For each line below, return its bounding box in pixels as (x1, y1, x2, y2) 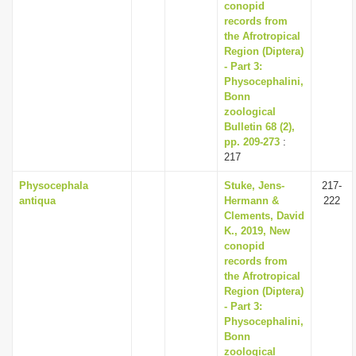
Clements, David (224, 210, 304, 222)
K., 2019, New (224, 225, 290, 237)
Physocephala (19, 180, 88, 192)
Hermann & (224, 195, 279, 207)
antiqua (19, 195, 56, 207)
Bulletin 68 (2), (224, 121, 295, 133)
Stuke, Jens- (224, 180, 284, 192)
